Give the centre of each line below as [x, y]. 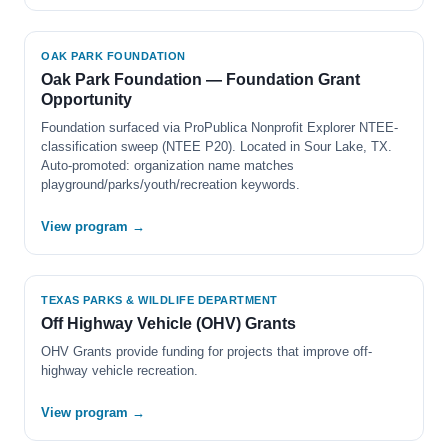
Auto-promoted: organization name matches [167, 165]
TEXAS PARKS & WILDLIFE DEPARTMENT [159, 300]
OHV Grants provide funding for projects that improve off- [206, 351]
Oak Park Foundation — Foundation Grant [200, 79]
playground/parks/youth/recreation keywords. [170, 184]
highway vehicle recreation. [119, 370]
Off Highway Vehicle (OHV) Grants [168, 323]
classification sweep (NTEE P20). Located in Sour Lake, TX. [216, 146]
